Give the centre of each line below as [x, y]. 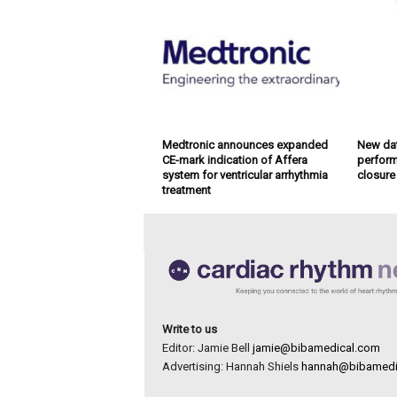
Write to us [189, 329]
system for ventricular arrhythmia [245, 175]
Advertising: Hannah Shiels [231, 366]
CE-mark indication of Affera [234, 160]
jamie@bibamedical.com [316, 347]
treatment [186, 191]
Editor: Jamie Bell [207, 347]
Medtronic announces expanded [245, 145]
